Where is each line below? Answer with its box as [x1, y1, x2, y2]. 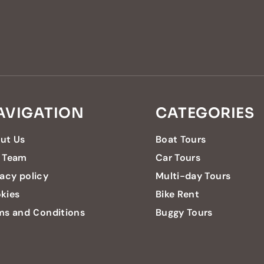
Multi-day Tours [156, 169, 231, 182]
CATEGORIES [156, 104, 254, 122]
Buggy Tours [156, 206, 213, 219]
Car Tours [156, 151, 201, 164]
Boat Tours [156, 133, 206, 146]
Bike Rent [156, 187, 200, 200]
